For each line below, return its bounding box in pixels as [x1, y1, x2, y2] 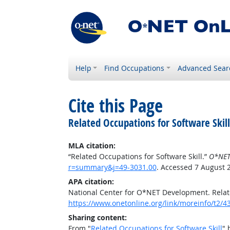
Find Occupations [104, 63, 165, 73]
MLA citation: [68, 141, 116, 150]
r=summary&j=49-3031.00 [68, 162, 157, 172]
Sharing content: [68, 213, 127, 222]
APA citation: [68, 177, 114, 186]
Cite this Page [68, 93, 163, 118]
